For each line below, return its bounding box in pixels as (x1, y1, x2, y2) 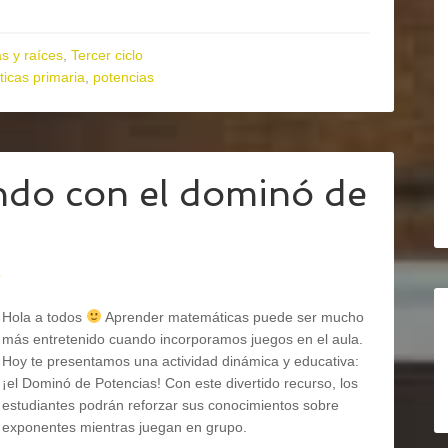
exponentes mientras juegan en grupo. (2, 419, 247, 435)
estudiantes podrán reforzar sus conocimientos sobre (2, 397, 339, 413)
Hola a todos (2, 309, 86, 325)
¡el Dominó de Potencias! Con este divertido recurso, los (2, 375, 358, 391)
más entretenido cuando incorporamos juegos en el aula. (2, 331, 363, 347)
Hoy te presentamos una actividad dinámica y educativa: (2, 353, 359, 369)
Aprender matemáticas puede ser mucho (101, 309, 364, 325)
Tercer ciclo (71, 47, 143, 63)
